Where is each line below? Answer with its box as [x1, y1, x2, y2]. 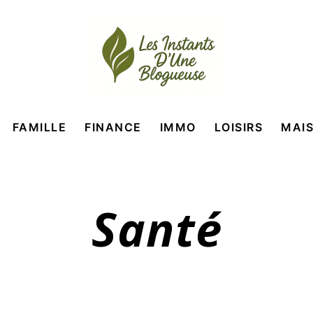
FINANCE [85, 120, 142, 134]
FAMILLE [12, 120, 66, 134]
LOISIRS [214, 120, 263, 134]
